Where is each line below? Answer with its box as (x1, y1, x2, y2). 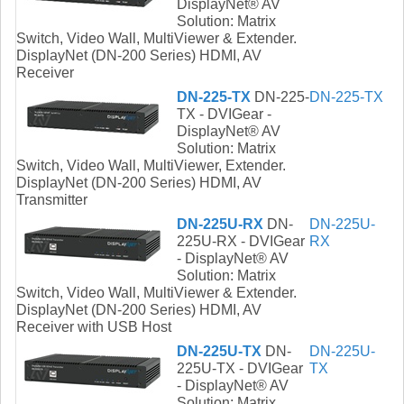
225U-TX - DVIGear (177, 361, 303, 377)
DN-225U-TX (177, 344, 262, 360)
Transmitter (16, 192, 87, 208)
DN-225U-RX (177, 216, 263, 233)
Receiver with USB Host (16, 319, 171, 335)
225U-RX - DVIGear (177, 234, 305, 250)
